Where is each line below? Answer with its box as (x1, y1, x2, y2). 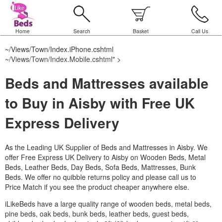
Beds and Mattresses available (5, 72, 209, 93)
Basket (132, 27, 149, 35)
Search (73, 27, 90, 35)
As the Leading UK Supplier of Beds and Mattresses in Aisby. (5, 142, 197, 152)
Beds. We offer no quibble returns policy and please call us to (5, 171, 196, 182)
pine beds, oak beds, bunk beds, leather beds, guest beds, (5, 208, 189, 219)
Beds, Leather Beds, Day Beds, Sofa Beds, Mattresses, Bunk (5, 162, 196, 172)
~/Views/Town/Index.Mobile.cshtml (5, 54, 112, 64)
